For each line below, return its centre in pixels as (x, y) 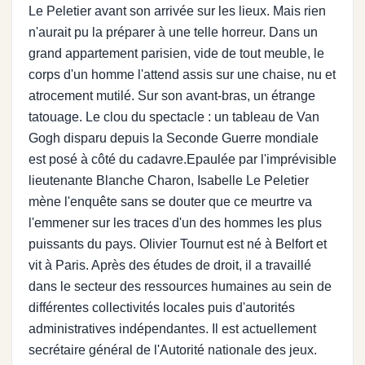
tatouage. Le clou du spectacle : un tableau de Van (174, 117)
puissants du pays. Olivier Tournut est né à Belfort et (178, 244)
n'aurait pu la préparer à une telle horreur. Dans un (173, 32)
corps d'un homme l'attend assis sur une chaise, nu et (182, 74)
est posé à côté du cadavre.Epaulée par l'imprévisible (182, 159)
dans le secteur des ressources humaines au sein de (180, 286)
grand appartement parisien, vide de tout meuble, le (176, 53)
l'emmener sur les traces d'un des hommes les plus (175, 222)
